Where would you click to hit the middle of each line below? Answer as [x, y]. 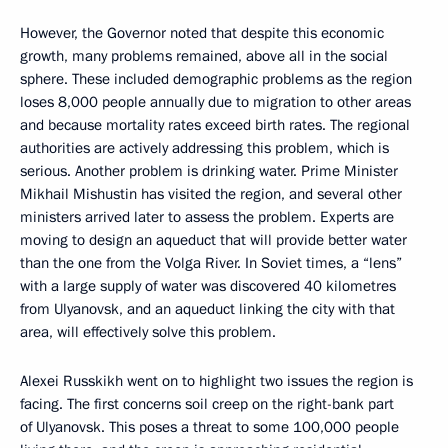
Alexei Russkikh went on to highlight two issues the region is [216, 381]
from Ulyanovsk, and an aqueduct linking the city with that [207, 309]
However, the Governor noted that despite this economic [202, 33]
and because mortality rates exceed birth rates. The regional [215, 125]
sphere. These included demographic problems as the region [216, 79]
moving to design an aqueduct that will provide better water [213, 240]
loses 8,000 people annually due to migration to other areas [215, 102]
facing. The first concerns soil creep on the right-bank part [207, 404]
